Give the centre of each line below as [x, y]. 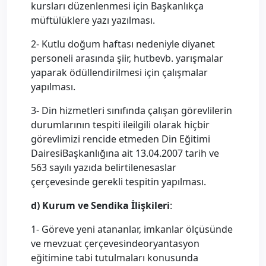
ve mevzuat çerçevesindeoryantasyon [115, 243]
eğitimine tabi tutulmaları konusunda [115, 258]
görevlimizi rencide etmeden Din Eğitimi [121, 139]
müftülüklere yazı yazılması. [93, 20]
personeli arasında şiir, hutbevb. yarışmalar [127, 58]
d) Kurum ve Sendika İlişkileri [100, 205]
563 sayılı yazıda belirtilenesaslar [104, 167]
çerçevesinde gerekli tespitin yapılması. [118, 182]
